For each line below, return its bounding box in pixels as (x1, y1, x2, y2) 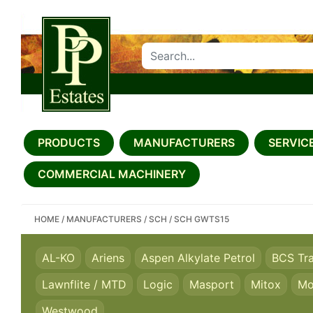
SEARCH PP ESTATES (49, 91, 201, 108)
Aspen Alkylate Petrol (141, 250, 255, 265)
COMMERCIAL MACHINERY (38, 167, 186, 182)
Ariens (92, 250, 124, 265)
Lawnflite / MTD (42, 277, 126, 291)
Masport (189, 277, 234, 291)
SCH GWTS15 (172, 213, 231, 224)
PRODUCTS (38, 136, 100, 150)
